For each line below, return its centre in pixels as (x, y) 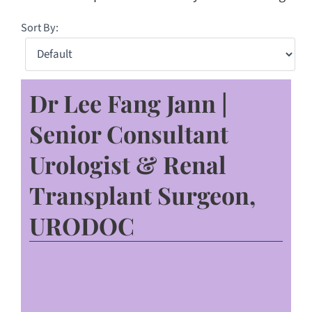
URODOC (82, 225)
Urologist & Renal (128, 164)
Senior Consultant (129, 133)
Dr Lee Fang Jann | (128, 103)
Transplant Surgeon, (142, 195)
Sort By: (40, 27)
